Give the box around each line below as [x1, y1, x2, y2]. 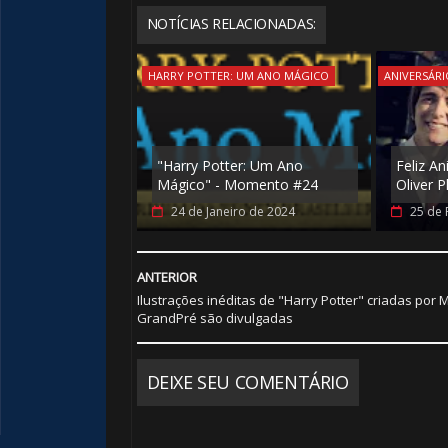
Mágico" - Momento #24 [156, 174, 318, 194]
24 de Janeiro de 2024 [170, 202, 295, 220]
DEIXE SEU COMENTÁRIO [146, 369, 349, 394]
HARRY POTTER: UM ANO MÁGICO [147, 67, 329, 83]
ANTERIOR [136, 267, 197, 286]
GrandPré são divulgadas [136, 308, 293, 327]
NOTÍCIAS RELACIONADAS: [146, 13, 316, 33]
